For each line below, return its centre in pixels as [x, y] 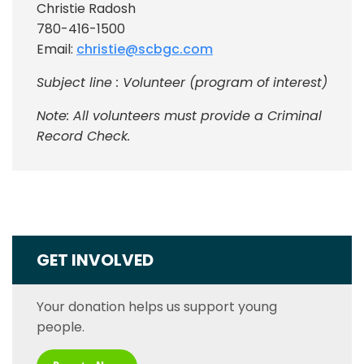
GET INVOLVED [95, 260]
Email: [56, 49]
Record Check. [83, 136]
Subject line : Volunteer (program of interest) [182, 82]
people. [61, 327]
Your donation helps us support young [157, 306]
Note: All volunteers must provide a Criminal [179, 115]
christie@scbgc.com [145, 49]
